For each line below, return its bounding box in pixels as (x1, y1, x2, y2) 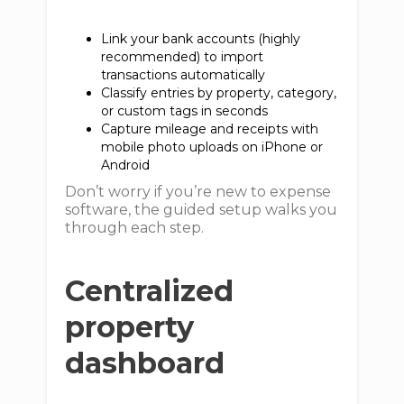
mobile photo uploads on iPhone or (101, 139, 324, 155)
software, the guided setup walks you (65, 201, 338, 218)
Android (101, 157, 158, 173)
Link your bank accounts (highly (101, 31, 301, 47)
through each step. (65, 219, 205, 236)
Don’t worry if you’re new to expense (65, 183, 332, 200)
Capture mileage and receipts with (101, 121, 319, 137)
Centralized (65, 273, 234, 308)
